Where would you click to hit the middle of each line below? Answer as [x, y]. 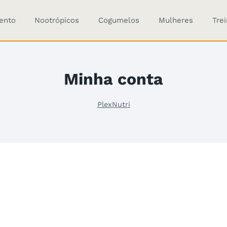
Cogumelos [119, 20]
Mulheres [176, 20]
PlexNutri [113, 104]
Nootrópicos [57, 20]
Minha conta [113, 79]
